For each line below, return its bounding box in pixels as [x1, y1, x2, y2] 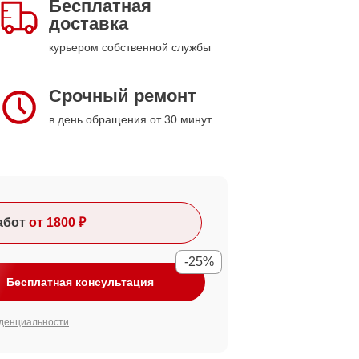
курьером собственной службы [49, 41, 211, 54]
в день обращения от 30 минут [49, 113, 212, 126]
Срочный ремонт [49, 86, 196, 106]
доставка [49, 14, 128, 34]
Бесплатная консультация [6, 276, 154, 288]
